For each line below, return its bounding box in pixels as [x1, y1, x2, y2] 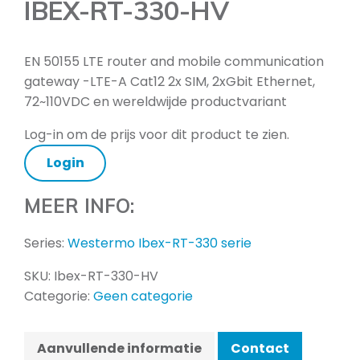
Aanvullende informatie [37, 338, 202, 358]
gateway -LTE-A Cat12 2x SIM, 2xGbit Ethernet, [24, 72, 315, 92]
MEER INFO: [24, 193, 134, 218]
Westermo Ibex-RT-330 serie [67, 233, 252, 252]
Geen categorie [93, 286, 193, 305]
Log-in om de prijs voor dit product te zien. [24, 125, 289, 145]
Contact [231, 338, 289, 358]
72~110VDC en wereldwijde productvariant [24, 92, 287, 112]
